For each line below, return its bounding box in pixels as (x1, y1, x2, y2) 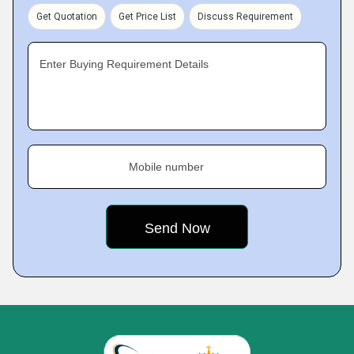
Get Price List (119, 11, 176, 22)
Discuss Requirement (198, 11, 293, 22)
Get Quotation (36, 11, 97, 22)
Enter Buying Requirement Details (40, 58, 209, 70)
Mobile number (129, 160, 204, 173)
